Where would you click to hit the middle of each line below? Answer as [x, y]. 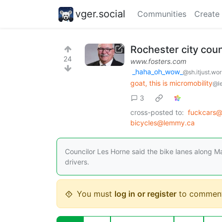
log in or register [145, 194]
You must [96, 194]
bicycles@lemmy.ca [163, 123]
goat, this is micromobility [171, 83]
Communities [162, 14]
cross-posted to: [157, 112]
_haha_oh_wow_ [158, 72]
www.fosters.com [158, 61]
